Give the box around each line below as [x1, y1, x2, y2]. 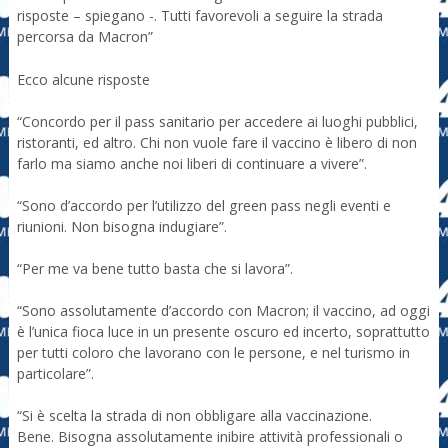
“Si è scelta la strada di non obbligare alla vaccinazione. [16, 405, 372, 425]
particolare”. [16, 363, 94, 383]
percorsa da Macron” [16, 27, 153, 47]
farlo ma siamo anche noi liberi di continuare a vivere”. [16, 153, 367, 173]
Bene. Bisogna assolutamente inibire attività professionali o [16, 426, 403, 446]
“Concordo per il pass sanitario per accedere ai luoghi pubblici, [16, 111, 418, 131]
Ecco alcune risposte [16, 69, 150, 89]
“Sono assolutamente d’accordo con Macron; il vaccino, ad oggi [16, 300, 430, 320]
